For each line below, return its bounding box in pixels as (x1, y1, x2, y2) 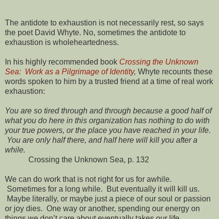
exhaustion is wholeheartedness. (5, 38, 119, 47)
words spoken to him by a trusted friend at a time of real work (5, 77, 213, 86)
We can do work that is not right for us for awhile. (5, 175, 172, 184)
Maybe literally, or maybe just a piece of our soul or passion (5, 195, 211, 203)
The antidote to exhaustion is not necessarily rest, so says (5, 19, 204, 27)
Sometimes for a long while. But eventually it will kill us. (5, 185, 199, 194)
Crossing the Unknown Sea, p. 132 (9, 155, 149, 164)
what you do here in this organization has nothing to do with (5, 116, 210, 125)
